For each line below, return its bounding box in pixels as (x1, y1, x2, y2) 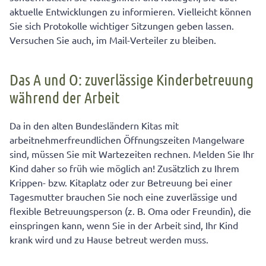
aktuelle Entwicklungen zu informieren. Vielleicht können (9, 5, 251, 18)
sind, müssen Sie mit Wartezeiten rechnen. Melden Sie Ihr (9, 148, 254, 160)
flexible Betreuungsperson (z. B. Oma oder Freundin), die (9, 205, 251, 217)
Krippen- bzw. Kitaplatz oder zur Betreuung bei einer (9, 176, 232, 189)
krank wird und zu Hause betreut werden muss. (9, 233, 208, 246)
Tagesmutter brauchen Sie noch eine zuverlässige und (9, 191, 237, 203)
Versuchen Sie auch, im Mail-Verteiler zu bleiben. (9, 34, 216, 46)
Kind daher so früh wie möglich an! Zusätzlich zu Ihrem (9, 162, 239, 175)
